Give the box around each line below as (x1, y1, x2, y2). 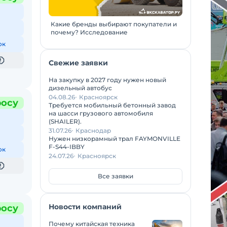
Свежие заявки (49, 58, 108, 67)
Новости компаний (49, 202, 122, 211)
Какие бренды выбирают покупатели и (51, 20, 177, 28)
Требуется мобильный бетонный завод (49, 101, 176, 109)
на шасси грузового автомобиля (49, 109, 153, 117)
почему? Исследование (51, 28, 128, 36)
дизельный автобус (49, 84, 112, 92)
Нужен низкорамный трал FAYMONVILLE (49, 135, 180, 142)
